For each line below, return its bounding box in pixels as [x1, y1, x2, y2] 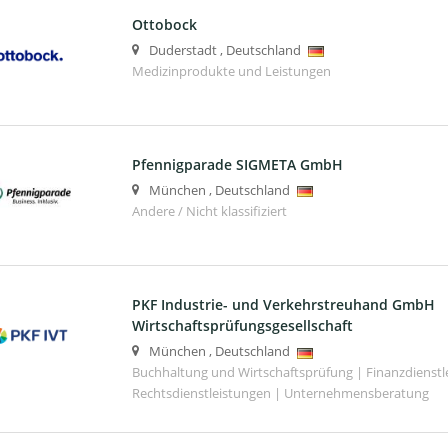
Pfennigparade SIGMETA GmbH [131, 155, 343, 175]
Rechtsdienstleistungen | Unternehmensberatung [131, 385, 429, 403]
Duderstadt [148, 42, 217, 60]
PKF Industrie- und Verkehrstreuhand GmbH [131, 295, 435, 315]
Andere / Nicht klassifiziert [131, 203, 287, 221]
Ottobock [131, 15, 197, 35]
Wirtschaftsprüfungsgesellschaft [131, 316, 353, 336]
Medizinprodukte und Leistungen [131, 63, 331, 81]
